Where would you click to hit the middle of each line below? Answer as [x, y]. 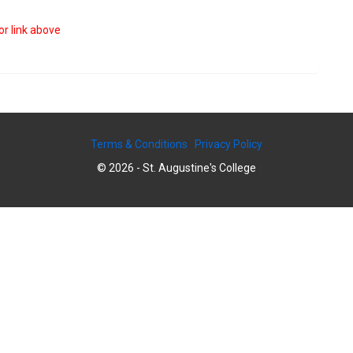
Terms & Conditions [139, 144]
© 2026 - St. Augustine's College [176, 168]
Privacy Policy [229, 144]
